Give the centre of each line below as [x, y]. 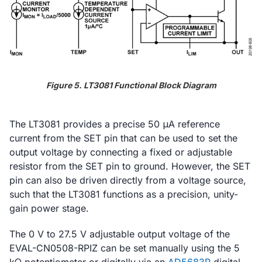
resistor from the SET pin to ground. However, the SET [130, 166]
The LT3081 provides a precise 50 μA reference [115, 124]
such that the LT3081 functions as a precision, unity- [124, 194]
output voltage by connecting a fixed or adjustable [121, 152]
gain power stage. [49, 208]
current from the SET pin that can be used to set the [123, 138]
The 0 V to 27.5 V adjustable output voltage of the [120, 234]
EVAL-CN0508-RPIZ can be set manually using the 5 [125, 248]
